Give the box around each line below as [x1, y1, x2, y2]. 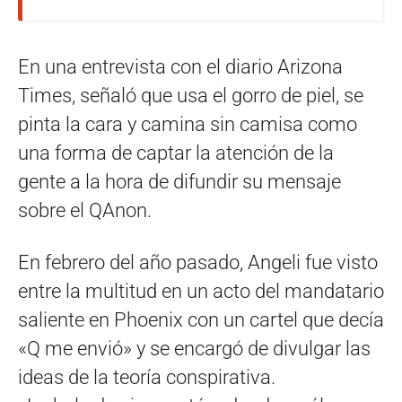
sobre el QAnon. [18, 198, 152, 222]
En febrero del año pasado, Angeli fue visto [18, 250, 378, 274]
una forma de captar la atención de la [18, 141, 334, 164]
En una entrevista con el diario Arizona [18, 55, 343, 78]
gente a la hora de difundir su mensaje [18, 170, 341, 193]
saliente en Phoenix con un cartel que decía [18, 308, 384, 331]
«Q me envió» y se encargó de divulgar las [18, 336, 371, 360]
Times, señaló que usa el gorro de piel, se [18, 83, 363, 107]
